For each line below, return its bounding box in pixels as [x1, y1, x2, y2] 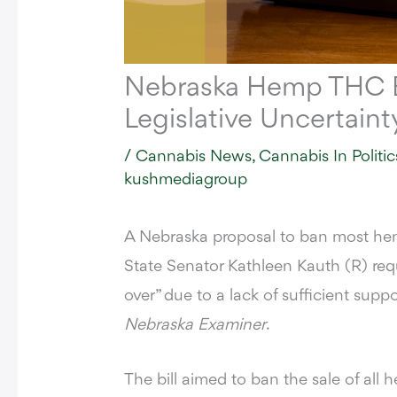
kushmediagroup [124, 171, 248, 190]
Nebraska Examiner [124, 316, 267, 335]
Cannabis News [136, 148, 253, 167]
